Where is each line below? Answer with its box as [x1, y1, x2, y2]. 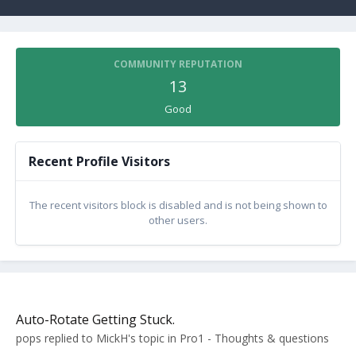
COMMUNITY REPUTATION [114, 57, 242, 71]
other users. [149, 213, 207, 227]
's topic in [128, 331, 180, 346]
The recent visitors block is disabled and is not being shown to [29, 198, 327, 212]
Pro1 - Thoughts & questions [180, 331, 329, 346]
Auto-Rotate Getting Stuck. [16, 311, 175, 328]
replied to [41, 331, 96, 346]
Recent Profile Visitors [29, 153, 170, 170]
